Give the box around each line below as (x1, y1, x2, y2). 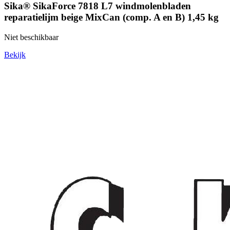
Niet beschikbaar (4, 32, 59, 42)
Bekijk (4, 50, 26, 59)
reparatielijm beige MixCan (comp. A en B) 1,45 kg (4, 11, 219, 23)
